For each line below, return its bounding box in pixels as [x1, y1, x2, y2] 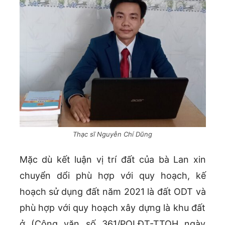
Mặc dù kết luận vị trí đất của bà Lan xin [19, 154, 206, 165]
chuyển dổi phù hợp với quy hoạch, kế [19, 170, 206, 181]
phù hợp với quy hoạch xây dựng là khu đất [19, 202, 206, 213]
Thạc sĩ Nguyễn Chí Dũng [73, 130, 152, 138]
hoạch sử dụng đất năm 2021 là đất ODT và [19, 186, 206, 197]
